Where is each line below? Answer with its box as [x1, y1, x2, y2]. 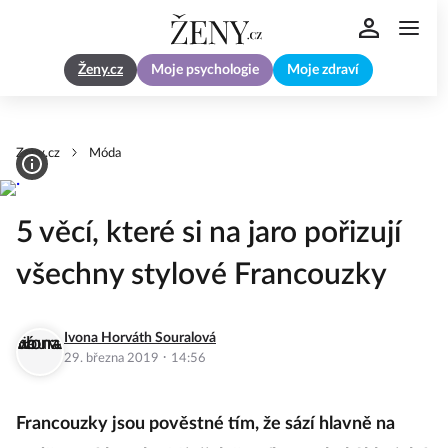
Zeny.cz [16, 147, 60, 160]
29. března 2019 [64, 352, 162, 365]
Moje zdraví [287, 63, 359, 78]
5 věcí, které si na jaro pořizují [16, 218, 401, 248]
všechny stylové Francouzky [16, 260, 387, 290]
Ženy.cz [78, 63, 123, 78]
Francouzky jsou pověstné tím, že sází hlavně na [16, 415, 395, 433]
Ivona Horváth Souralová [64, 331, 216, 345]
